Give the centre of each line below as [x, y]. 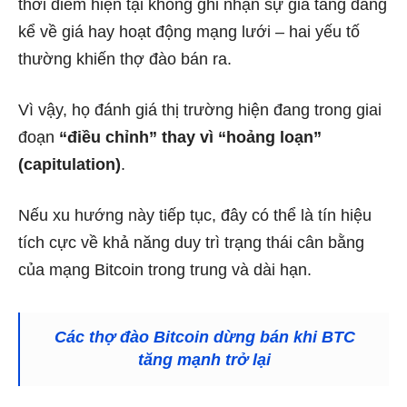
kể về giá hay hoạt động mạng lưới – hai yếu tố [189, 31]
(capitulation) [69, 164]
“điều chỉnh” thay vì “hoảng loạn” [190, 137]
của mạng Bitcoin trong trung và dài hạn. [165, 269]
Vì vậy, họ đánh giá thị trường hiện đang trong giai [200, 109]
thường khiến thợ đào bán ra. [125, 59]
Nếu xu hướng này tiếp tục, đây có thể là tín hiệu [195, 215]
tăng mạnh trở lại [204, 359]
